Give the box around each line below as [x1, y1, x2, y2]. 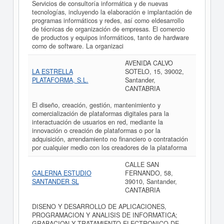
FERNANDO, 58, [124, 168, 173, 177]
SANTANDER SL [31, 177, 79, 186]
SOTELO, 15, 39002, [124, 67, 184, 76]
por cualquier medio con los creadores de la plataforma [31, 143, 187, 152]
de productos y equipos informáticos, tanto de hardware [31, 33, 189, 42]
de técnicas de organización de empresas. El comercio [31, 24, 185, 33]
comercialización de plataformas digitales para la [31, 109, 169, 118]
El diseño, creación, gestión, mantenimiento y [31, 100, 160, 109]
